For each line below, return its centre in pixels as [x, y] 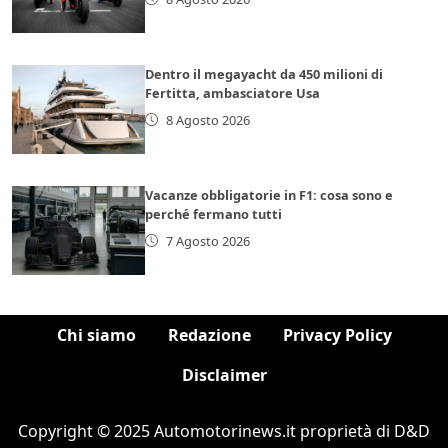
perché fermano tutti [214, 213]
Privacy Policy [337, 334]
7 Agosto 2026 [207, 240]
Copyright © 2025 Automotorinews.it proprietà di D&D [224, 430]
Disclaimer [224, 374]
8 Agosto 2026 [207, 119]
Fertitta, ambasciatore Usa [233, 92]
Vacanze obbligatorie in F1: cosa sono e [269, 194]
